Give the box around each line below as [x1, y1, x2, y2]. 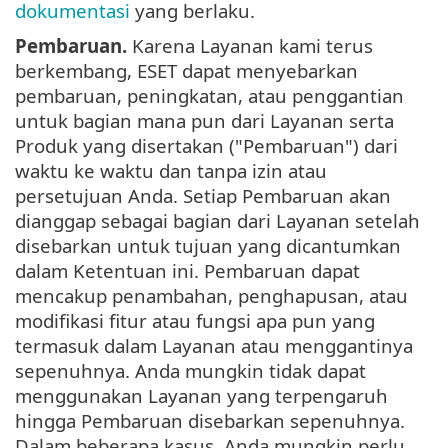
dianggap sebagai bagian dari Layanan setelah [15, 208, 420, 234]
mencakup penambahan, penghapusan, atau [15, 283, 408, 309]
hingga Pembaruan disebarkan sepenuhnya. [15, 408, 405, 434]
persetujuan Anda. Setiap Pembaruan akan [15, 183, 391, 209]
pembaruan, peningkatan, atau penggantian [15, 83, 404, 109]
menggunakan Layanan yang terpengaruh [15, 383, 388, 409]
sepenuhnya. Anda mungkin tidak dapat [15, 358, 366, 384]
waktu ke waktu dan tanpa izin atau [15, 158, 327, 184]
